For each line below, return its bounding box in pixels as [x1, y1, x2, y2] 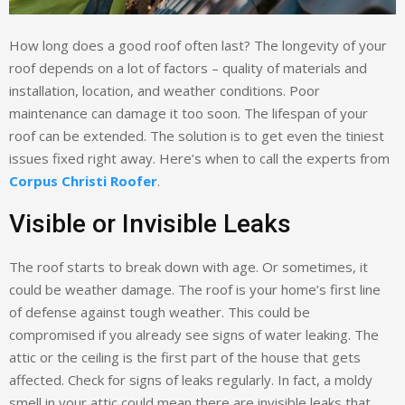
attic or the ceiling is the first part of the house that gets [9, 348, 361, 367]
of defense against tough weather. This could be [9, 303, 310, 322]
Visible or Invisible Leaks [9, 209, 291, 240]
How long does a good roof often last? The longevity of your [9, 36, 387, 55]
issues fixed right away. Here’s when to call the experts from [9, 149, 390, 168]
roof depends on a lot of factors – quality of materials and [9, 59, 367, 78]
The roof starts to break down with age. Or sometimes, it [9, 258, 368, 277]
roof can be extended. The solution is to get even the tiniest [9, 127, 384, 146]
